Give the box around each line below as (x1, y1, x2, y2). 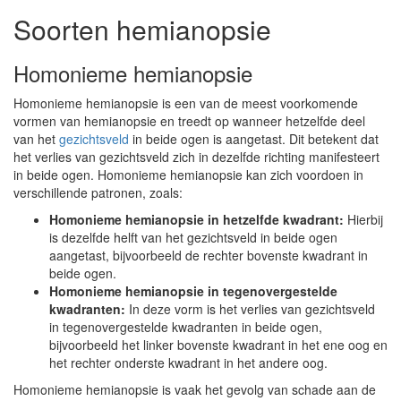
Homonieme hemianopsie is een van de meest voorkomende (13, 94, 358, 112)
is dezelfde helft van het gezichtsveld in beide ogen (49, 228, 337, 246)
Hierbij (344, 210, 383, 228)
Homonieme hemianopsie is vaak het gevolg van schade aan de (13, 380, 376, 398)
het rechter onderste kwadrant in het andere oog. (49, 354, 328, 371)
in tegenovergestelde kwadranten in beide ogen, (49, 318, 322, 336)
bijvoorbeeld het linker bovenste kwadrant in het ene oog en (49, 336, 388, 354)
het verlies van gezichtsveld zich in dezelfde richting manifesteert (13, 148, 380, 166)
